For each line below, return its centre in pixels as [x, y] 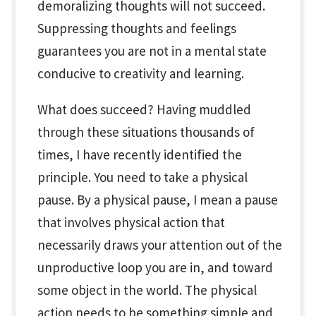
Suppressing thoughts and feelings [136, 28]
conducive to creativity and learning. [140, 73]
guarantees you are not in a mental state [152, 51]
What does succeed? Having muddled [144, 109]
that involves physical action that [131, 222]
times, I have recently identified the [139, 154]
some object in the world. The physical [147, 290]
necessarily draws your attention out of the [159, 245]
